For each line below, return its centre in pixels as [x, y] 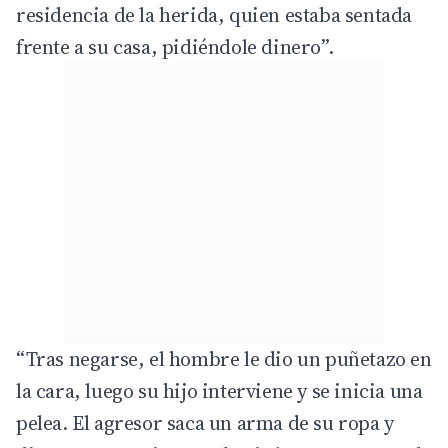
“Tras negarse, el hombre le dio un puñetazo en [224, 358]
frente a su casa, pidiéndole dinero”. [175, 46]
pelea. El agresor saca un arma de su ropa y [205, 422]
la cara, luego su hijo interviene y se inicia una [219, 390]
